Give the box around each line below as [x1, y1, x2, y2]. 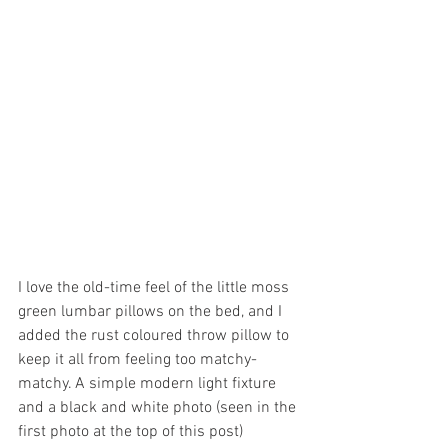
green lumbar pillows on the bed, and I [18, 302, 286, 323]
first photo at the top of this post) [18, 422, 247, 443]
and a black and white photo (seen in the [18, 398, 300, 419]
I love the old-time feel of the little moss [18, 278, 293, 299]
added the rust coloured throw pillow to [18, 326, 293, 347]
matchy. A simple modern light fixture [18, 374, 280, 395]
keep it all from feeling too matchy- [18, 350, 257, 371]
